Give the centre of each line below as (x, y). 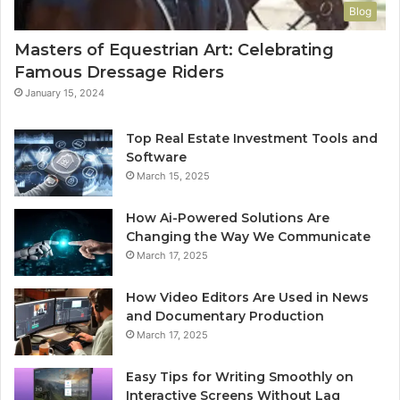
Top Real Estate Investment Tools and (252, 139)
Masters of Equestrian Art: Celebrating (174, 50)
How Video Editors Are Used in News (247, 298)
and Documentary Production (225, 317)
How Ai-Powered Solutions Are (228, 218)
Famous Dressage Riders (119, 73)
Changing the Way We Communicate (248, 237)
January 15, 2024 (65, 93)
